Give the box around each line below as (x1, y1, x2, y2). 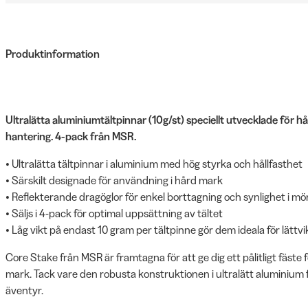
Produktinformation (5, 47, 100, 60)
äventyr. (5, 283, 43, 297)
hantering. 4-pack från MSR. (5, 129, 136, 143)
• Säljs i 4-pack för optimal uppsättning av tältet (5, 206, 223, 220)
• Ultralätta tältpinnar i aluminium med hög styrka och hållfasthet (5, 157, 302, 170)
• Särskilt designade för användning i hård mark (5, 173, 223, 187)
